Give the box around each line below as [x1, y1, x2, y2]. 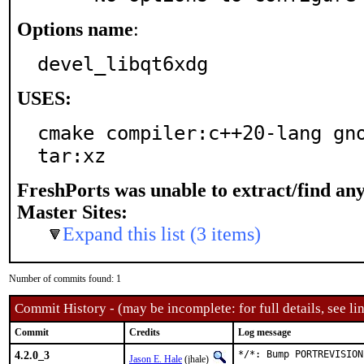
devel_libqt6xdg [37, 53, 208, 76]
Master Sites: [17, 201, 128, 223]
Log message [238, 327, 291, 338]
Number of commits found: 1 [9, 273, 121, 284]
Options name [17, 19, 133, 40]
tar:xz [37, 145, 106, 167]
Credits [129, 327, 160, 338]
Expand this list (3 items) [63, 223, 261, 245]
